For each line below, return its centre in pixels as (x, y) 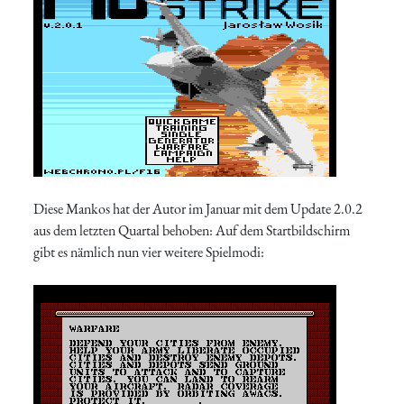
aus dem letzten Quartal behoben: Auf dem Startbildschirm (192, 231)
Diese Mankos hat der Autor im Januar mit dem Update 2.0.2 (198, 209)
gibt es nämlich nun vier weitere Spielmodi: (149, 252)
